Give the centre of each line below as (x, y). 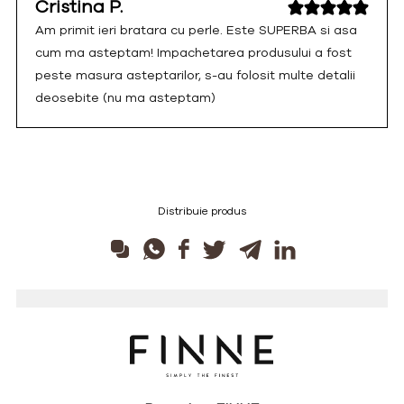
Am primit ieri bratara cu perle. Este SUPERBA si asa (196, 30)
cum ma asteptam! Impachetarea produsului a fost (193, 52)
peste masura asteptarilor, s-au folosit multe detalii (195, 75)
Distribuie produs (202, 211)
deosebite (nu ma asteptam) (125, 97)
